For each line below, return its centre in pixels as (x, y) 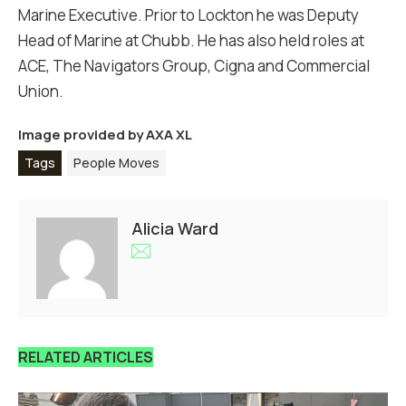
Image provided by (82, 135)
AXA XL (169, 135)
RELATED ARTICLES (86, 357)
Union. (41, 91)
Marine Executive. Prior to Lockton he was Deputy (188, 15)
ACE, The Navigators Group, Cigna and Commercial (194, 66)
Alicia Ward (175, 228)
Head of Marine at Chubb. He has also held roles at (191, 40)
